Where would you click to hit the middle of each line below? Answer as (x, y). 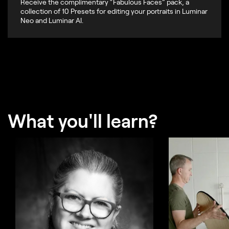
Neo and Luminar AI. (52, 20)
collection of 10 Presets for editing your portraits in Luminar (114, 11)
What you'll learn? (83, 120)
